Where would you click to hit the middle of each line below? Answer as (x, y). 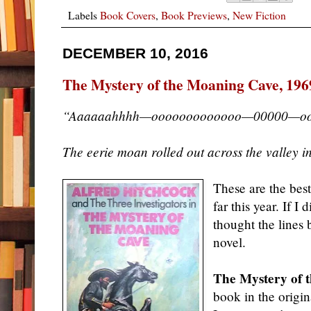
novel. (230, 242)
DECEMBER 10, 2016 (135, 53)
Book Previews (194, 15)
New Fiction (259, 15)
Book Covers (128, 15)
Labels (84, 15)
